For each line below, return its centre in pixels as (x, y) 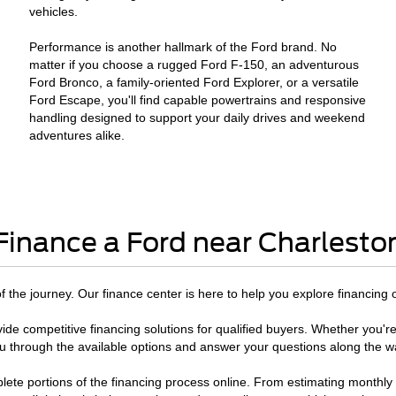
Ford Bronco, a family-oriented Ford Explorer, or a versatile (194, 82)
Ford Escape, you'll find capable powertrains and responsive (198, 100)
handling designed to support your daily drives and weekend (198, 118)
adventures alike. (77, 135)
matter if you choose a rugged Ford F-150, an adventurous (194, 65)
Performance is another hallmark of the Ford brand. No (183, 47)
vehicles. (54, 11)
